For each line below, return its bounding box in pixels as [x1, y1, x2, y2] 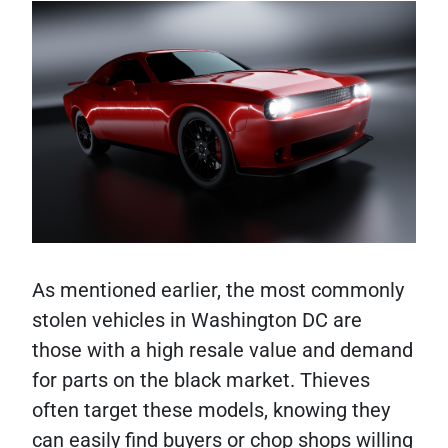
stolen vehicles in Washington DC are [32, 308, 362, 333]
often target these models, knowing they [32, 398, 390, 423]
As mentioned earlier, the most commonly [32, 278, 404, 303]
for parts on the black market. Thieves [32, 368, 370, 393]
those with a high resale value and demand [32, 338, 413, 363]
